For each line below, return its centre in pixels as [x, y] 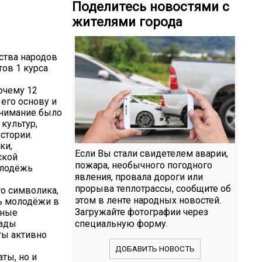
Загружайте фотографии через [142, 212]
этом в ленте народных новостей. [148, 200]
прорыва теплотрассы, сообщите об [153, 188]
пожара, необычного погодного [144, 165]
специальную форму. [121, 223]
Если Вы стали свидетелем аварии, [151, 153]
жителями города [127, 22]
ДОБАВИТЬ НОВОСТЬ [155, 249]
